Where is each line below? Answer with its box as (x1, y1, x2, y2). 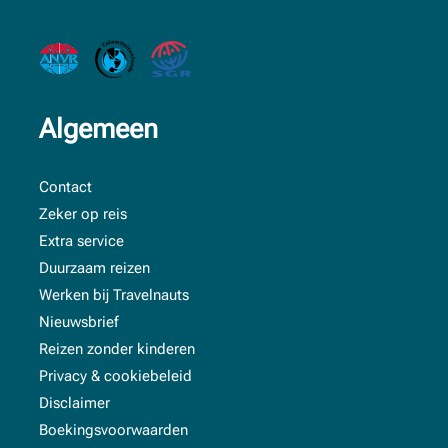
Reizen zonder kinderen (39, 340, 195, 359)
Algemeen (39, 112, 158, 145)
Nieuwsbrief (39, 313, 118, 332)
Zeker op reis (39, 205, 127, 224)
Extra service (39, 232, 124, 251)
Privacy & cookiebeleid (39, 367, 192, 386)
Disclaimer (39, 394, 110, 413)
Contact (39, 178, 92, 197)
